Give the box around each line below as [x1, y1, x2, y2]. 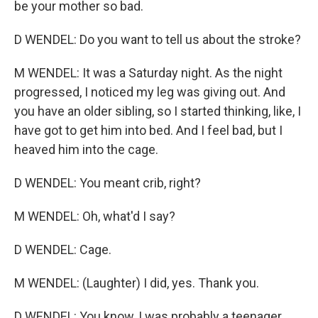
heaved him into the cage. [14, 142, 158, 157]
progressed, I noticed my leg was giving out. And [14, 84, 285, 99]
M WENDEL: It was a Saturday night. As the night [14, 65, 283, 80]
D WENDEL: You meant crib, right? [14, 175, 201, 190]
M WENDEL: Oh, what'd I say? [14, 209, 175, 224]
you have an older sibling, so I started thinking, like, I [14, 104, 301, 119]
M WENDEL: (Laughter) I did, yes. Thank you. [14, 275, 259, 290]
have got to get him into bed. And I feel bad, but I [14, 123, 283, 138]
